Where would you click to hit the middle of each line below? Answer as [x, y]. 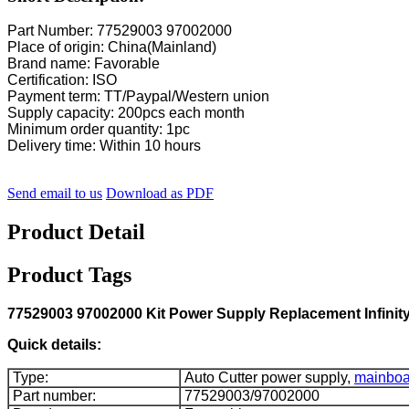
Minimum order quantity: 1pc [99, 130]
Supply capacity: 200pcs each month [126, 113]
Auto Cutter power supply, [267, 378]
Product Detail [76, 232]
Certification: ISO [62, 80]
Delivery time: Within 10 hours [104, 146]
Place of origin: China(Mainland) [112, 47]
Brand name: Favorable [84, 64]
